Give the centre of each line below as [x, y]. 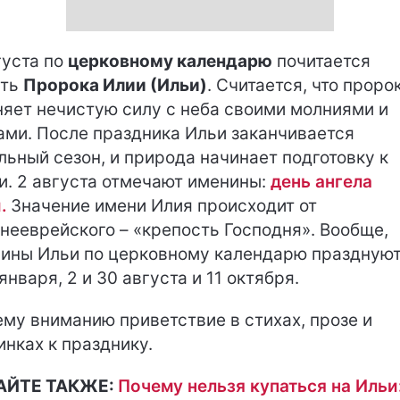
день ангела [321, 181]
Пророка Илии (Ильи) [115, 85]
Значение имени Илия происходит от [164, 205]
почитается [321, 61]
